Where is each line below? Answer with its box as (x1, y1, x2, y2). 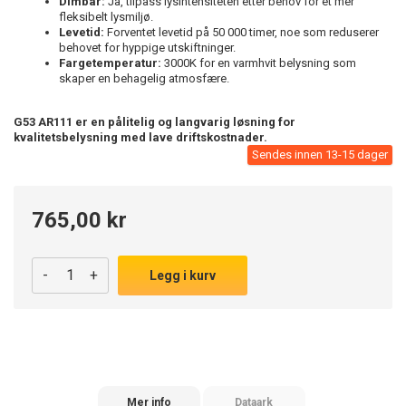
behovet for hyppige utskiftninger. (59, 40, 236, 54)
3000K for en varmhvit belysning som (161, 55, 356, 70)
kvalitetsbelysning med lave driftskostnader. (14, 130, 267, 144)
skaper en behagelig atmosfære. (59, 71, 229, 85)
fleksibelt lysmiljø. (59, 9, 153, 24)
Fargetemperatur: (59, 55, 161, 70)
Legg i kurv (150, 267, 216, 283)
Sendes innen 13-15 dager (252, 147, 388, 161)
